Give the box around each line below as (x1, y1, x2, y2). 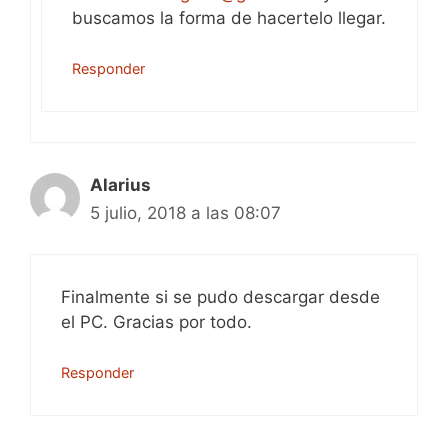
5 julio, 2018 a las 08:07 (90, 203, 281, 223)
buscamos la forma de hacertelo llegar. (72, 7, 386, 28)
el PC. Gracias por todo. (61, 311, 252, 332)
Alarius (90, 175, 151, 195)
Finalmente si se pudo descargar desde (61, 286, 380, 307)
